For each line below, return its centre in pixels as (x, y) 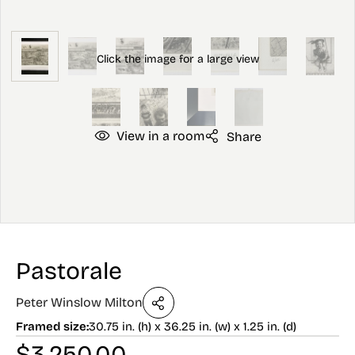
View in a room (160, 136)
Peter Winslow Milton (79, 302)
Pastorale (69, 271)
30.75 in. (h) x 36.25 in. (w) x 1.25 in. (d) (193, 326)
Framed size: (52, 326)
